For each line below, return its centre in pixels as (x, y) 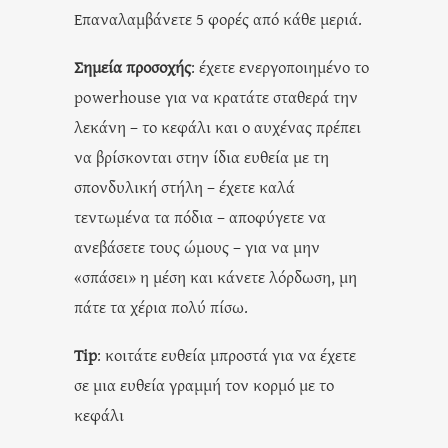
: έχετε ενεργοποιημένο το (280, 66)
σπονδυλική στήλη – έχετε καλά (184, 186)
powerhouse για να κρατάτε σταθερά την (216, 96)
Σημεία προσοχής (132, 66)
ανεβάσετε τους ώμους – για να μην (197, 246)
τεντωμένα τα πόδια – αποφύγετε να (200, 216)
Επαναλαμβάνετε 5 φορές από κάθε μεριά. (218, 18)
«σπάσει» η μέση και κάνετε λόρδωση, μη (215, 276)
